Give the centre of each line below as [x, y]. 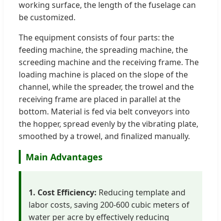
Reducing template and [141, 192]
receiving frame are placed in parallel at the [100, 99]
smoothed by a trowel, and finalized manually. [104, 136]
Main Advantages [64, 157]
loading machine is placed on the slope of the [103, 74]
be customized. [47, 17]
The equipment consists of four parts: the [96, 37]
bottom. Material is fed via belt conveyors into [104, 111]
